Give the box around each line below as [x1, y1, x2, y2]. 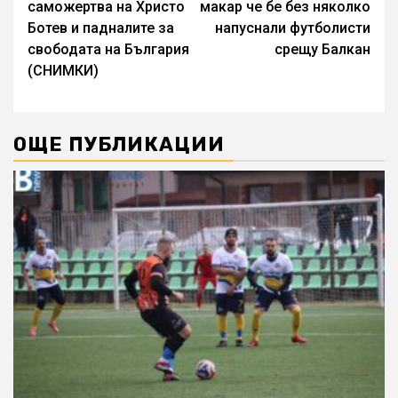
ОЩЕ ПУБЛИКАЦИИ [13, 131, 225, 156]
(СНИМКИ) [28, 61, 99, 79]
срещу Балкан [275, 40, 370, 58]
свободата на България [28, 40, 189, 58]
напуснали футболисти [215, 19, 370, 36]
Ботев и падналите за [28, 19, 174, 36]
